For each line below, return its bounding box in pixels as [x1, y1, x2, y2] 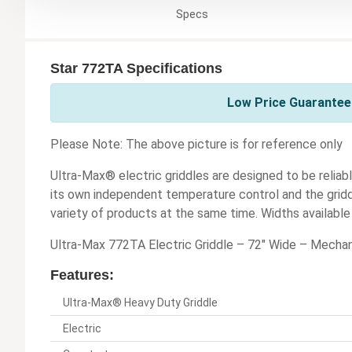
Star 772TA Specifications [50, 60, 222, 76]
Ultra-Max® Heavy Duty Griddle [63, 295, 218, 309]
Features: [50, 266, 114, 283]
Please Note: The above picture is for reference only [50, 136, 343, 152]
